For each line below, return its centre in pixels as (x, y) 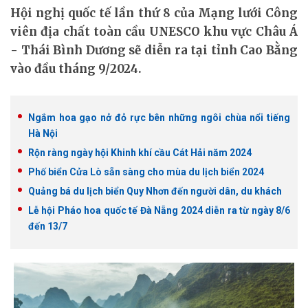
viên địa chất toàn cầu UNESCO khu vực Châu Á (154, 32)
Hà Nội (43, 133)
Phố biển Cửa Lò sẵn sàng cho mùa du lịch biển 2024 (146, 172)
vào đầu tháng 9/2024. (76, 69)
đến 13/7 (48, 226)
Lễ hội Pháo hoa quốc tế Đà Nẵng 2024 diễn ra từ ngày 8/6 (159, 210)
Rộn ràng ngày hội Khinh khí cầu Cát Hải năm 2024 (140, 153)
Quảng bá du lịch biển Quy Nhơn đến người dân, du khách (155, 191)
